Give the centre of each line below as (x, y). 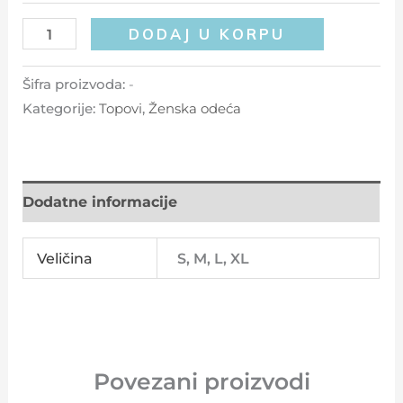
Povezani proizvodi (201, 381)
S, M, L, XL (214, 258)
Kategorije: (61, 109)
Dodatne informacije (100, 201)
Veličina (65, 258)
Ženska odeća (195, 109)
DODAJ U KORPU (207, 35)
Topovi (121, 109)
